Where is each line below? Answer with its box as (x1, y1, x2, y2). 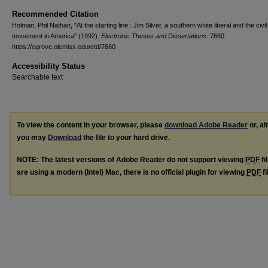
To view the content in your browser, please (17, 121, 165, 129)
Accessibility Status (12, 62, 85, 71)
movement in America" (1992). (12, 32, 101, 39)
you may (17, 133, 48, 142)
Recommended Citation (12, 10, 99, 19)
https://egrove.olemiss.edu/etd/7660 (12, 43, 115, 50)
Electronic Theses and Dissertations (101, 32, 206, 39)
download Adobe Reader (165, 121, 248, 129)
